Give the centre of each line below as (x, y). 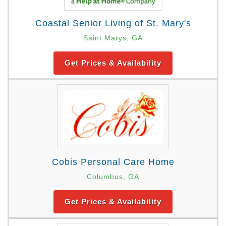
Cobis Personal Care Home (113, 162)
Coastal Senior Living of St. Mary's (113, 23)
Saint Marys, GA (113, 38)
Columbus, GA (113, 176)
